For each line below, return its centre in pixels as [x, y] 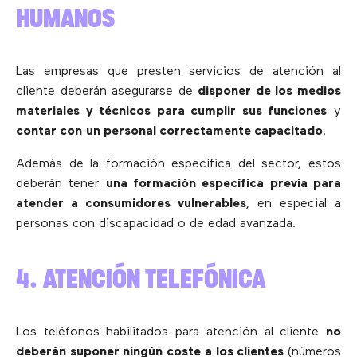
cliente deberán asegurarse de [107, 91]
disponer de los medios [270, 91]
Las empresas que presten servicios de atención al [178, 71]
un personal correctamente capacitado [204, 131]
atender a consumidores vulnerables [131, 204]
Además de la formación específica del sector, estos [178, 164]
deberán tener [61, 184]
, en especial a [294, 204]
